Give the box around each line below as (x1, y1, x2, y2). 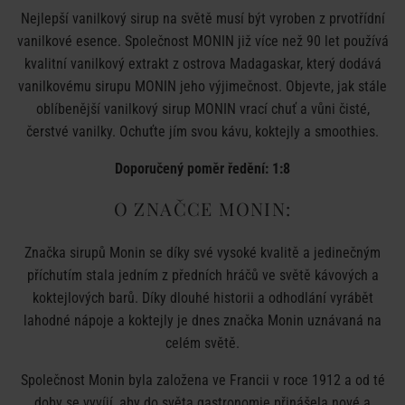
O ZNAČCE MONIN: (113, 196, 292, 221)
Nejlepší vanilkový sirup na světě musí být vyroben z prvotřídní (20, 10, 385, 27)
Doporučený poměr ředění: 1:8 (115, 160, 290, 177)
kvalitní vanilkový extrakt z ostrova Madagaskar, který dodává (24, 55, 381, 72)
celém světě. (165, 334, 240, 352)
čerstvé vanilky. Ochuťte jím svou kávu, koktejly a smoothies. (26, 123, 379, 140)
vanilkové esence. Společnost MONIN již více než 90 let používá (16, 33, 389, 50)
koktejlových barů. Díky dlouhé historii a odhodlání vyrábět (32, 289, 373, 306)
